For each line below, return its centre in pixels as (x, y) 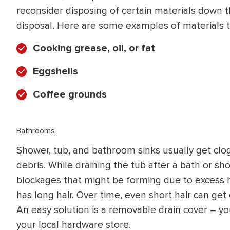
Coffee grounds (70, 95)
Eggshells (55, 72)
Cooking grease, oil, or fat (94, 49)
